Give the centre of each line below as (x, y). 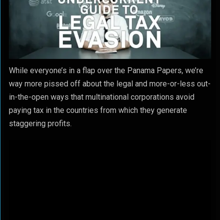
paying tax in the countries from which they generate (98, 110)
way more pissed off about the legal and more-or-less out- (110, 84)
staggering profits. (40, 124)
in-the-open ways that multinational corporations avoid (101, 97)
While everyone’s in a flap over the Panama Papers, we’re (106, 70)
